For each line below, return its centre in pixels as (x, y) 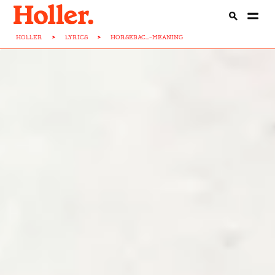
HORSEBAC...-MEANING (147, 37)
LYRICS (77, 37)
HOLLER (29, 37)
